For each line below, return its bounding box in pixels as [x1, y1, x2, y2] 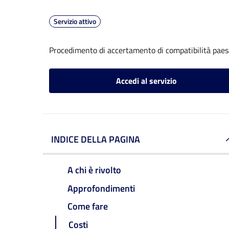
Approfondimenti [67, 181, 135, 195]
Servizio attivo [54, 16, 96, 27]
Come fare [67, 199, 108, 214]
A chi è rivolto [67, 163, 121, 177]
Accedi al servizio [116, 75, 177, 87]
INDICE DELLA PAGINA [51, 132, 140, 146]
